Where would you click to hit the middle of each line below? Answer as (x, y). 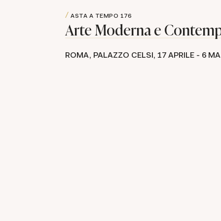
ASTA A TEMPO (94, 16)
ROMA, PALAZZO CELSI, (111, 55)
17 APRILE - (180, 55)
